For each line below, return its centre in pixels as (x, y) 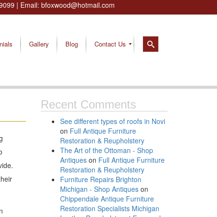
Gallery (39, 44)
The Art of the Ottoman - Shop (106, 150)
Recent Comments (88, 104)
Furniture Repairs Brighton (101, 179)
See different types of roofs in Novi (112, 121)
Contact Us (110, 44)
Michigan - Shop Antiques (99, 189)
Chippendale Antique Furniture (107, 199)
